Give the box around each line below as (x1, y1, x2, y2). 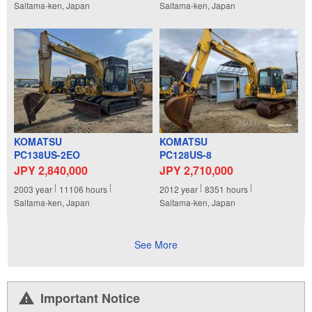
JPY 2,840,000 (14, 162, 88, 178)
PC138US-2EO (14, 147, 80, 162)
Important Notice (40, 289, 140, 308)
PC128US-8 (159, 147, 212, 162)
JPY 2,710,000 (159, 162, 233, 178)
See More (134, 237, 178, 252)
